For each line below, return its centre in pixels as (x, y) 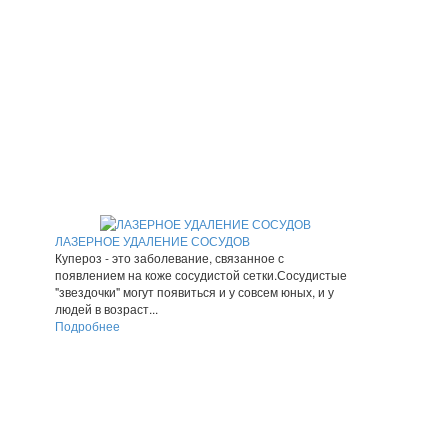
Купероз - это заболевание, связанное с (169, 258)
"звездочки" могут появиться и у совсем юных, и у (194, 292)
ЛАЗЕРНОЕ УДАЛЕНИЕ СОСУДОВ (152, 241)
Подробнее (87, 326)
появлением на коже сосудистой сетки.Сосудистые (201, 275)
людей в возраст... (106, 309)
